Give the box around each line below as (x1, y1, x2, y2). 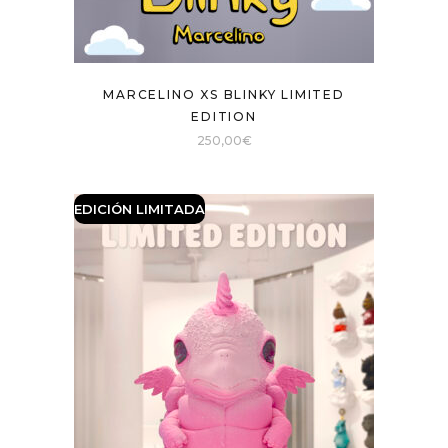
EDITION (191, 109, 257, 124)
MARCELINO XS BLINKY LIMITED (103, 87, 345, 102)
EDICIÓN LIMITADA (74, 201, 205, 217)
